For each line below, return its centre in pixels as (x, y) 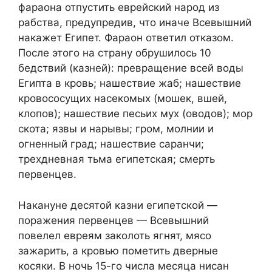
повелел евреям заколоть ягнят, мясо (115, 235)
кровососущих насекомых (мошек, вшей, (123, 99)
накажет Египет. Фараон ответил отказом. (126, 38)
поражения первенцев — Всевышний (114, 220)
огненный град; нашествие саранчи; (111, 144)
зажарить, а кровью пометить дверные (118, 250)
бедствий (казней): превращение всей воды (131, 68)
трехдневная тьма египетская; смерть (117, 159)
